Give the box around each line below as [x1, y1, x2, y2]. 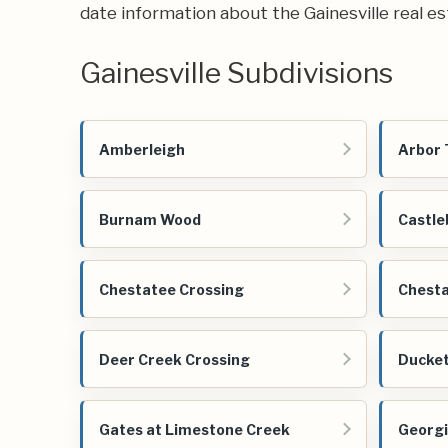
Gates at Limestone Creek [99, 420, 290, 438]
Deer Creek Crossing [99, 350, 250, 368]
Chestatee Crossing [99, 280, 244, 298]
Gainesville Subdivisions [80, 56, 393, 90]
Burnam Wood [99, 210, 201, 228]
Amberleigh [99, 140, 185, 158]
